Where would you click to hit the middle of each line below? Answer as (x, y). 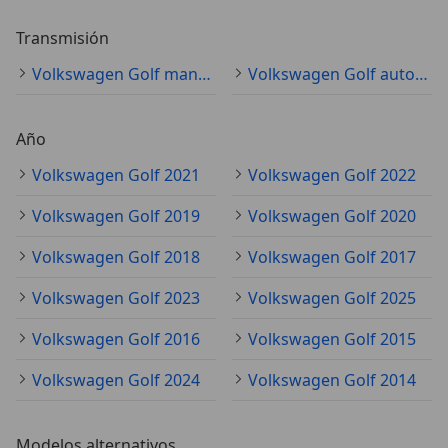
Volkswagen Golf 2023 (116, 297)
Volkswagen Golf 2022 (332, 174)
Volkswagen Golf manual (204, 73)
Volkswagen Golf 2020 (332, 215)
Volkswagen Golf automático (421, 73)
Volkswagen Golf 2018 (116, 256)
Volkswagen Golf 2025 (332, 297)
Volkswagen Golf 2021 (116, 174)
